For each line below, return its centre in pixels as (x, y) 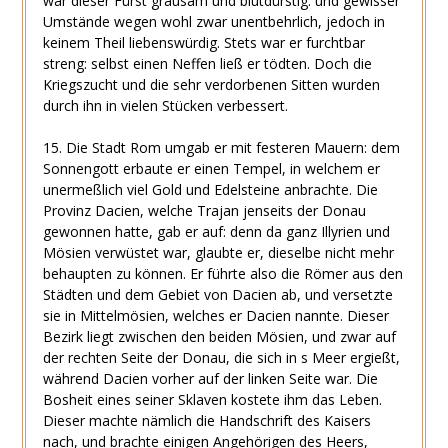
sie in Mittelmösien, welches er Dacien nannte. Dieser (215, 315)
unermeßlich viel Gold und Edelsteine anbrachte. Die (210, 189)
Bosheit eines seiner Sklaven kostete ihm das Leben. (212, 399)
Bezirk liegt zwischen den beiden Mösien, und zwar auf (219, 336)
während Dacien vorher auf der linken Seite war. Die (210, 378)
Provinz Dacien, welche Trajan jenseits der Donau (204, 210)
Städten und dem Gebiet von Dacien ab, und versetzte (217, 294)
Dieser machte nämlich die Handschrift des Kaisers (206, 420)
